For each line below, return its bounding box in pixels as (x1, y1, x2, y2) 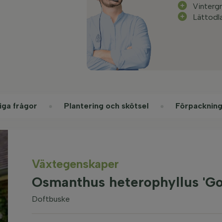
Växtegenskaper (31, 157, 119, 171)
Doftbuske (31, 194, 70, 204)
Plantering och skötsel (64, 101, 149, 111)
